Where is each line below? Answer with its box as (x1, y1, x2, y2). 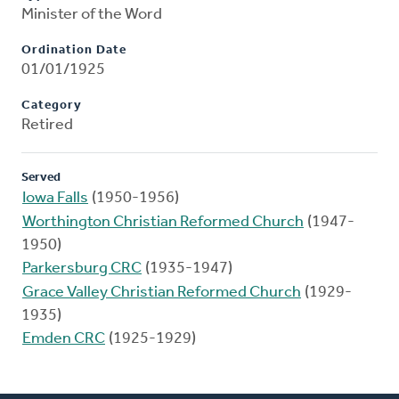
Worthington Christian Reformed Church (22, 214, 304, 232)
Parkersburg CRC (22, 260, 142, 278)
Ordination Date (21, 44, 126, 58)
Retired (21, 117, 73, 134)
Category (21, 99, 82, 113)
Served (21, 171, 61, 185)
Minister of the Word (21, 6, 162, 24)
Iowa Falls (22, 190, 88, 208)
